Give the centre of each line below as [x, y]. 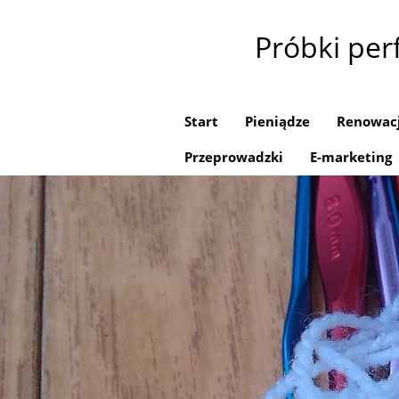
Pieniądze [277, 121]
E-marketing [351, 157]
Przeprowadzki [234, 157]
